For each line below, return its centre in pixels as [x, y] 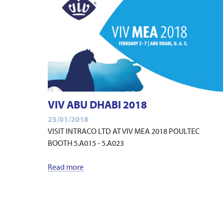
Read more [66, 167]
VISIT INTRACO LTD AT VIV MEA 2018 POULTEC [124, 131]
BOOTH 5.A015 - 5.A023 [86, 143]
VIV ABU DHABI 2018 [97, 105]
